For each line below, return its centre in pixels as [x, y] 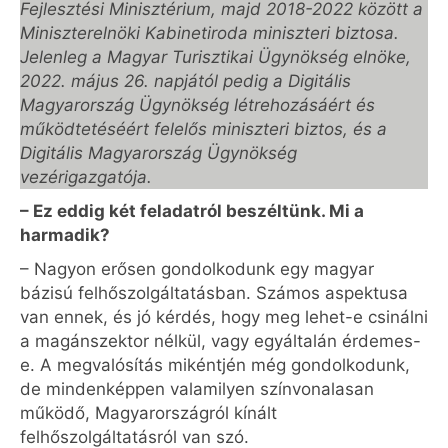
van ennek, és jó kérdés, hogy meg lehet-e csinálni [224, 317]
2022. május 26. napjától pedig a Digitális [185, 81]
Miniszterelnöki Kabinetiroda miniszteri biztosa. [209, 33]
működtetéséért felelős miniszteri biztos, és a [203, 129]
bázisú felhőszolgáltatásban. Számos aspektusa [214, 293]
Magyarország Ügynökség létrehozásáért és [197, 105]
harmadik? [65, 235]
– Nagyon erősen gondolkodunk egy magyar [197, 269]
